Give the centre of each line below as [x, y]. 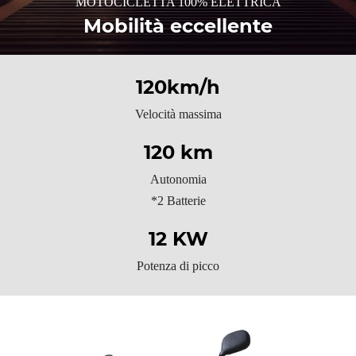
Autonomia [178, 180]
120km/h [178, 87]
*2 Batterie [178, 201]
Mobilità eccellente [178, 25]
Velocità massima [178, 114]
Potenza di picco [178, 266]
